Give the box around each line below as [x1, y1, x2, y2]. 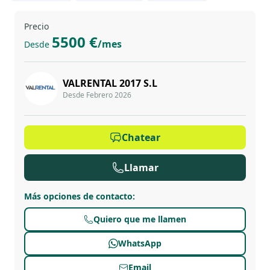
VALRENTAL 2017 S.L [63, 77, 157, 90]
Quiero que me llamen [93, 213, 186, 225]
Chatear [122, 131, 160, 144]
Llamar [124, 161, 159, 174]
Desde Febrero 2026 [63, 90, 131, 100]
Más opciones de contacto [24, 190, 133, 202]
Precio [24, 20, 49, 32]
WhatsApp [118, 237, 162, 249]
